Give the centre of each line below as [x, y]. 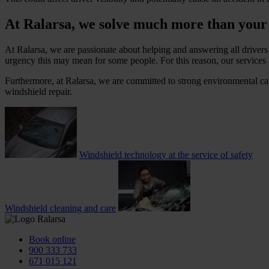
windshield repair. [38, 91]
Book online [52, 239]
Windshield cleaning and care [60, 208]
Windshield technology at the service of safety [166, 154]
